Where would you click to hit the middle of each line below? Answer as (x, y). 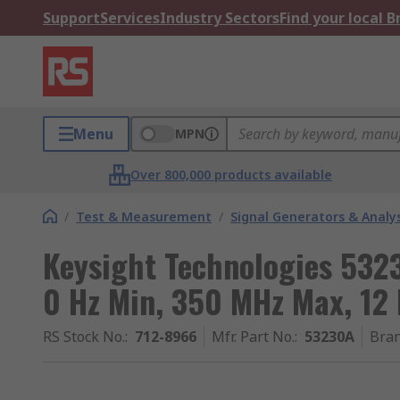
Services (130, 18)
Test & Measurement (144, 217)
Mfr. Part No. (253, 337)
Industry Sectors (220, 18)
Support (71, 18)
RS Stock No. (84, 337)
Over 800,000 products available (232, 175)
